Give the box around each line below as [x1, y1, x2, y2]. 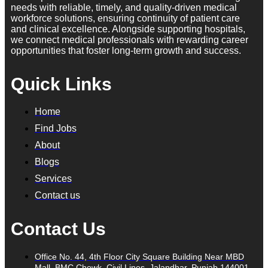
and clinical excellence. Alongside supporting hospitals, [11, 23, 245, 34]
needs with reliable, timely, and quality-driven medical [11, 2, 237, 13]
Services [35, 173, 72, 184]
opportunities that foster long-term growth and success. [11, 45, 241, 56]
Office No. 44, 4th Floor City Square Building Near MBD [35, 251, 244, 261]
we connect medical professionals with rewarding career [11, 34, 248, 45]
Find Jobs [35, 123, 77, 133]
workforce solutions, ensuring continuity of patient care [11, 13, 240, 23]
